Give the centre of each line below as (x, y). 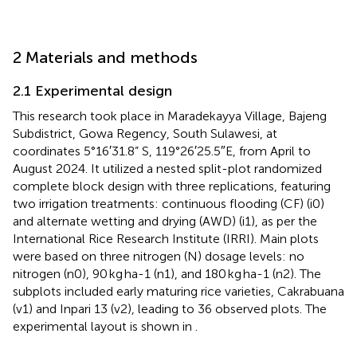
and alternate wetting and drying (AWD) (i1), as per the (165, 221)
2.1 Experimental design (92, 90)
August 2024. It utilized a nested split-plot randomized (167, 168)
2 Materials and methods (105, 57)
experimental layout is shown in (104, 326)
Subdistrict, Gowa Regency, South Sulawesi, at (145, 133)
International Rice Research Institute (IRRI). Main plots (166, 238)
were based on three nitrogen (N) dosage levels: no (159, 256)
